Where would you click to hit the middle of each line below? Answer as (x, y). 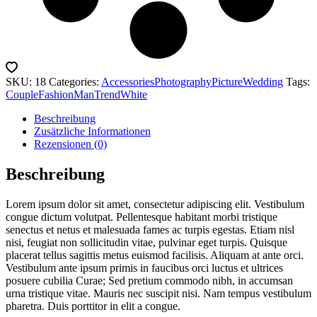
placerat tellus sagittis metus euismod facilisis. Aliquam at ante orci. (155, 255)
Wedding (263, 81)
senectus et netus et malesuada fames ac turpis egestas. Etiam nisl (150, 229)
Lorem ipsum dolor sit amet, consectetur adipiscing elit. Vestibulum (155, 204)
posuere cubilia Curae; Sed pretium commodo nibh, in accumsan (149, 280)
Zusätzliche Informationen (92, 131)
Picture (227, 81)
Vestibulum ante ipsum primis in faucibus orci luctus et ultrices (144, 267)
